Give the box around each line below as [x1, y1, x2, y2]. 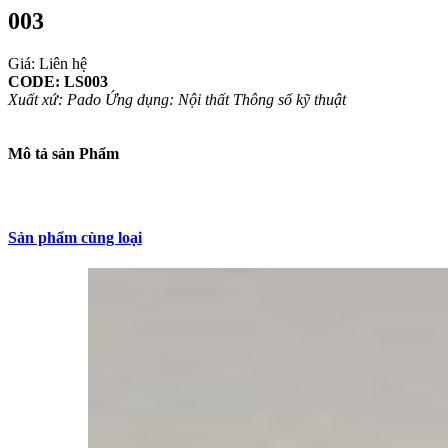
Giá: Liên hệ [8, 54, 87, 72]
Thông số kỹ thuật [233, 90, 346, 108]
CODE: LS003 [8, 72, 108, 90]
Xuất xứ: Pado [8, 90, 101, 108]
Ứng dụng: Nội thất [105, 90, 229, 108]
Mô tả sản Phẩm [8, 144, 119, 162]
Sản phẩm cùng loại [8, 228, 142, 246]
